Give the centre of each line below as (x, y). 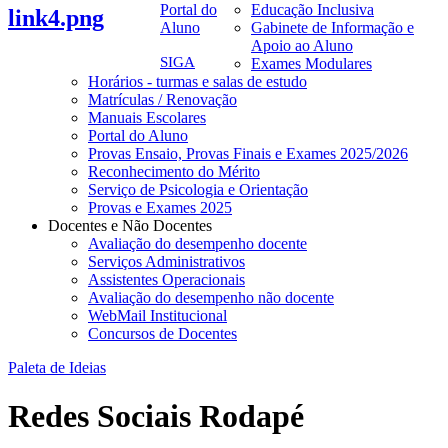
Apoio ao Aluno (302, 45)
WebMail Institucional (157, 315)
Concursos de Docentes (162, 333)
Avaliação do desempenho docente (197, 243)
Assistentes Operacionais (166, 279)
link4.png (56, 17)
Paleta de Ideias (57, 367)
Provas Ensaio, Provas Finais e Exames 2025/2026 (248, 153)
